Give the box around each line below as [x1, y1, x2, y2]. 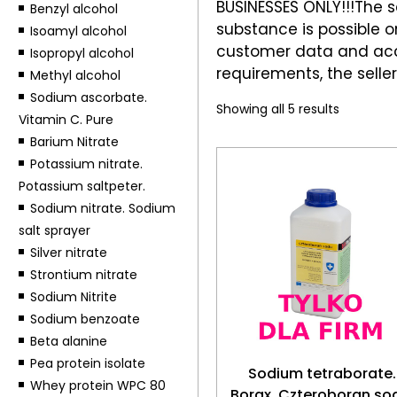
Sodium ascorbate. [29, 89, 147, 106]
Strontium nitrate [29, 266, 137, 284]
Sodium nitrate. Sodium [29, 199, 175, 217]
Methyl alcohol [29, 66, 121, 84]
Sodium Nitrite [29, 288, 117, 306]
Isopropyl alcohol [29, 44, 134, 62]
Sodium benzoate [29, 310, 140, 328]
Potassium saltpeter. [18, 177, 145, 195]
